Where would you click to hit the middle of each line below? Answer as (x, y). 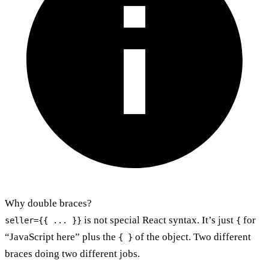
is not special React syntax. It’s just (159, 220)
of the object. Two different (192, 237)
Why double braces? (48, 203)
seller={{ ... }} (43, 220)
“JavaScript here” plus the (62, 237)
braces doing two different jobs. (72, 253)
